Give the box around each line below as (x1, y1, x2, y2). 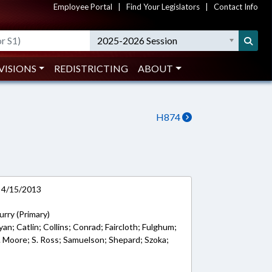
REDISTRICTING (54, 63, 129, 74)
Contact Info (214, 2, 258, 12)
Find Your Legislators (126, 2, 200, 12)
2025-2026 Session (97, 35, 178, 46)
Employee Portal (53, 2, 112, 12)
